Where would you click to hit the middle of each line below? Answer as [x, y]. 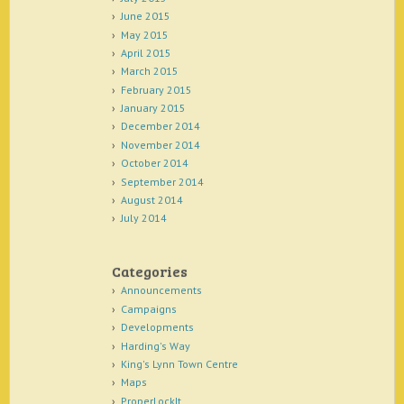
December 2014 [160, 126]
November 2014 [160, 144]
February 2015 [156, 89]
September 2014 [162, 181]
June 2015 [145, 16]
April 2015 [146, 52]
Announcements [161, 290]
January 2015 [153, 108]
